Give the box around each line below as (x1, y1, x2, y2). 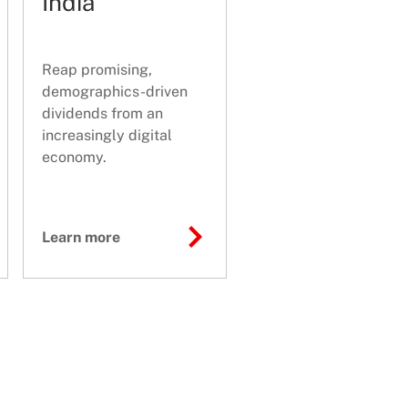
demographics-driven (41, 83, 188, 101)
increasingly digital (41, 127, 172, 145)
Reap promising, (41, 61, 152, 79)
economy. (41, 148, 107, 167)
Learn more (41, 229, 120, 247)
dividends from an (41, 105, 163, 123)
